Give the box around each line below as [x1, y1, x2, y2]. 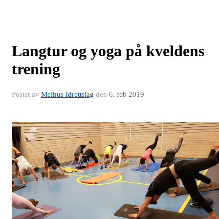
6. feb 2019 [109, 90, 144, 98]
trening [12, 60, 60, 78]
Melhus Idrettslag [41, 90, 94, 98]
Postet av [12, 90, 41, 98]
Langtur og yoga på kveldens [12, 42, 204, 60]
